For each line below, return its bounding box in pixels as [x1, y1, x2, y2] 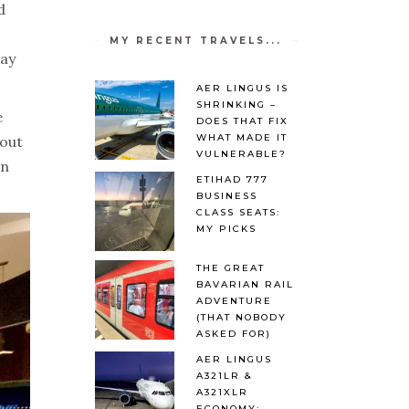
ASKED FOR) [195, 327, 271, 340]
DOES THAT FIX [195, 114, 288, 127]
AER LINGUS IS [195, 81, 288, 94]
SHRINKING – [195, 98, 277, 110]
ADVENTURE [195, 294, 272, 307]
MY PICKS [195, 222, 257, 235]
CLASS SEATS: [195, 205, 280, 218]
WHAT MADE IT [195, 131, 288, 143]
